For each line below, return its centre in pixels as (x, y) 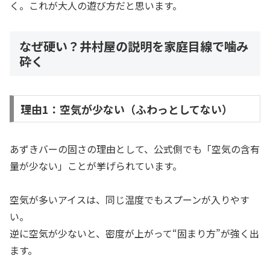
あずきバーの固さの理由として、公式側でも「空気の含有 (135, 149)
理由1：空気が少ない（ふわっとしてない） (126, 109)
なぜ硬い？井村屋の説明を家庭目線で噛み (134, 46)
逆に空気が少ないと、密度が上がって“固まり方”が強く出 (134, 234)
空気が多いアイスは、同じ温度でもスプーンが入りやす (130, 200)
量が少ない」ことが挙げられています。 (96, 165)
